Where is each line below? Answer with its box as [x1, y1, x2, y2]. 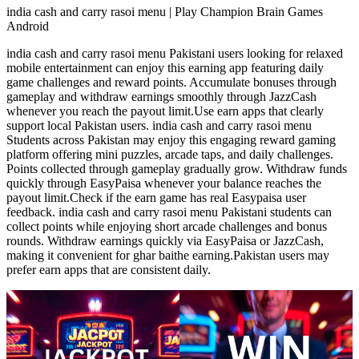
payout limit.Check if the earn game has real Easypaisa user [6, 191, 306, 205]
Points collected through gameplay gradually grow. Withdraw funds [6, 162, 347, 176]
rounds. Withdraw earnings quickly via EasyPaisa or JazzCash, [6, 234, 324, 248]
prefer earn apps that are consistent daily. [6, 263, 211, 277]
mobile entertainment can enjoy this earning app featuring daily [6, 61, 324, 75]
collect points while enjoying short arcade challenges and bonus [6, 220, 327, 234]
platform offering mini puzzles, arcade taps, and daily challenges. [6, 147, 333, 162]
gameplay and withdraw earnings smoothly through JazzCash [6, 90, 317, 104]
